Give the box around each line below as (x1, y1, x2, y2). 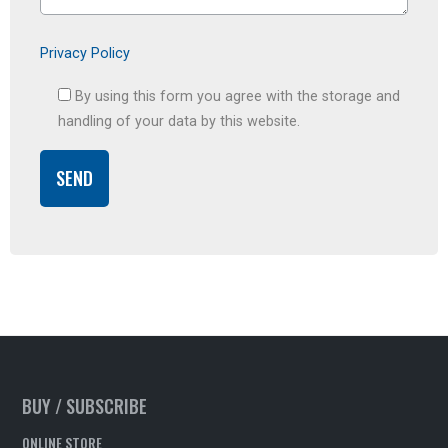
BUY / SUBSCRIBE (22, 393, 148, 420)
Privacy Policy (40, 45, 130, 63)
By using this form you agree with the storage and (75, 88, 400, 106)
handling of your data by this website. (58, 113, 300, 131)
